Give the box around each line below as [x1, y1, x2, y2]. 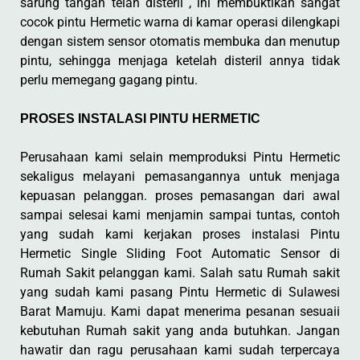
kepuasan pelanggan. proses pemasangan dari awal [20, 188, 340, 203]
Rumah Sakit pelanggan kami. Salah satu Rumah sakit [20, 265, 340, 280]
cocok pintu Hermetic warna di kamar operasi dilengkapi [20, 14, 340, 30]
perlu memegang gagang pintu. [20, 72, 198, 88]
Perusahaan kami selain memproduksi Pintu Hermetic [20, 149, 340, 165]
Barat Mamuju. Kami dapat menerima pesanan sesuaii [20, 304, 340, 319]
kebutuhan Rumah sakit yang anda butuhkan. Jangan [20, 323, 340, 338]
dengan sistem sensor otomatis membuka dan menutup [20, 34, 340, 49]
